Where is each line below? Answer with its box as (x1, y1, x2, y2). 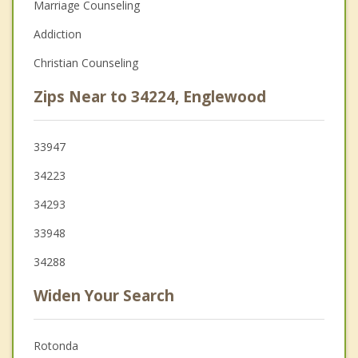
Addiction (34, 26, 82, 42)
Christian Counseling (34, 55, 138, 71)
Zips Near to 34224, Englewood (34, 86, 266, 108)
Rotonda (34, 338, 78, 354)
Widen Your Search (34, 285, 174, 307)
